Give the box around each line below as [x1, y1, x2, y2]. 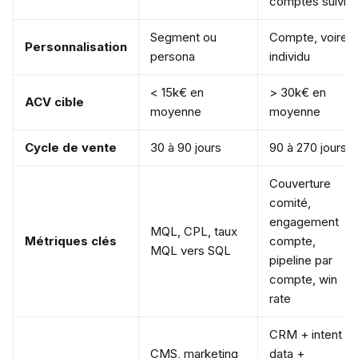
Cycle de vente [25, 140, 117, 155]
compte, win [269, 272, 337, 287]
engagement [269, 214, 339, 229]
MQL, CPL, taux [150, 224, 237, 239]
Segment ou [150, 30, 217, 45]
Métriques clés [25, 233, 117, 249]
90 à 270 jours [269, 140, 347, 155]
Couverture [269, 176, 331, 191]
